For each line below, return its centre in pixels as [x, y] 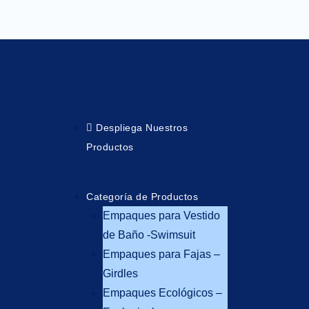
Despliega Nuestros [142, 128]
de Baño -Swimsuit [149, 235]
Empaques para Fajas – [161, 255]
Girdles [120, 274]
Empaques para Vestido [161, 216]
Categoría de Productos [142, 197]
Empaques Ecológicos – [162, 293]
